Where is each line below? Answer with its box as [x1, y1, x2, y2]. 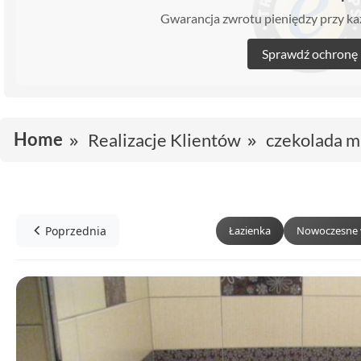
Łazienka [229, 222, 271, 238]
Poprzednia [45, 222, 106, 239]
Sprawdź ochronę [261, 45, 358, 61]
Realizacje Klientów [88, 128, 241, 151]
